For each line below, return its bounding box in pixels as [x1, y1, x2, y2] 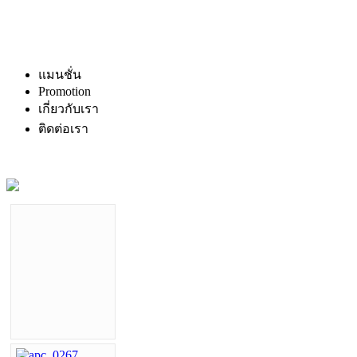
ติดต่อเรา [38, 122, 88, 135]
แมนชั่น [38, 68, 81, 81]
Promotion [38, 84, 91, 98]
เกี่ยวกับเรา [38, 102, 99, 116]
